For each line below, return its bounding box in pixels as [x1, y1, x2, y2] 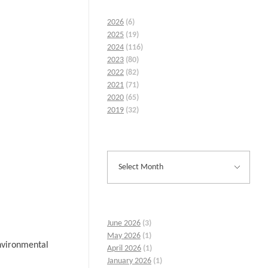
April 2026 [107, 244, 141, 254]
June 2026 [107, 219, 141, 229]
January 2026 [107, 257, 151, 266]
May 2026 [107, 232, 141, 241]
